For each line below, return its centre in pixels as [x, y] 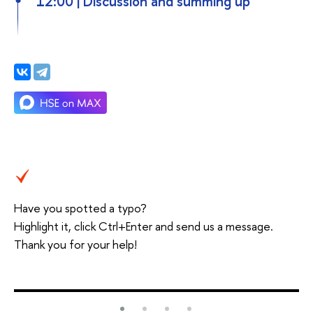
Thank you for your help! [75, 245]
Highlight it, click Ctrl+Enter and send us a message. [144, 226]
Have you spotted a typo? [80, 208]
